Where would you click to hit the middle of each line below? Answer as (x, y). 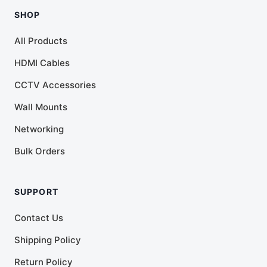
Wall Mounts (41, 107)
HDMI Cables (42, 63)
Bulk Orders (40, 151)
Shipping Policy (48, 240)
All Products (41, 41)
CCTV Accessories (55, 85)
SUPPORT (36, 191)
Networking (39, 129)
